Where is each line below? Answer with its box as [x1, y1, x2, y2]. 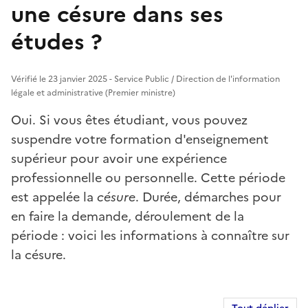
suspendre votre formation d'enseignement [11, 129, 269, 148]
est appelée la [11, 187, 97, 206]
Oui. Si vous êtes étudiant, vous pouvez [11, 110, 247, 129]
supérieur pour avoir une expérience [11, 148, 227, 168]
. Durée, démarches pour [135, 187, 281, 206]
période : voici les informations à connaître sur [11, 225, 289, 245]
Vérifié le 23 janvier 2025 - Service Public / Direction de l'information [11, 72, 280, 85]
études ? [11, 25, 102, 58]
